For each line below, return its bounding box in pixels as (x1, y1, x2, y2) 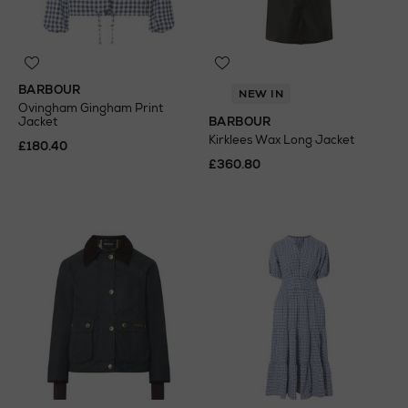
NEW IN (239, 87, 283, 101)
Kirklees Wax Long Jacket (209, 132, 354, 148)
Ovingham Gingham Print (18, 100, 163, 116)
